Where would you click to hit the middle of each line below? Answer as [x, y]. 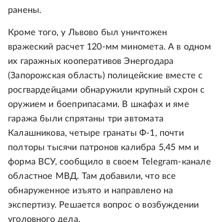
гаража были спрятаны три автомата [86, 119]
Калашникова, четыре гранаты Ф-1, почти [96, 134]
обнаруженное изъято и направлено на [91, 191]
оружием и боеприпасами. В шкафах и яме [99, 105]
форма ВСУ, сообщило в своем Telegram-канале [110, 162]
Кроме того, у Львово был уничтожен [88, 33]
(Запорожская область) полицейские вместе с [106, 76]
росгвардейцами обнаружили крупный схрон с [107, 90]
